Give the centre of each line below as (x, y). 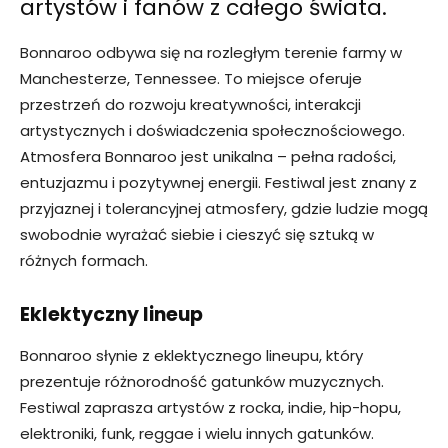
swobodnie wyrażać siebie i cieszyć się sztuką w (197, 235)
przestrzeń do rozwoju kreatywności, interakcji (190, 105)
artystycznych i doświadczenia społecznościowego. (212, 131)
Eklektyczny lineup (111, 315)
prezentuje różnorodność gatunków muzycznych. (202, 382)
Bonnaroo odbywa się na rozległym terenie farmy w (211, 53)
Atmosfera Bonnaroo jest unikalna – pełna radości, (208, 157)
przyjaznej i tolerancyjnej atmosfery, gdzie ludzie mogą (224, 209)
